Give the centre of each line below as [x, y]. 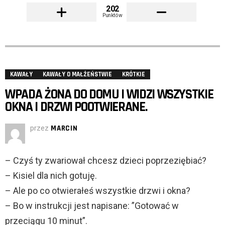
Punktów [113, 15]
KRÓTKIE [134, 75]
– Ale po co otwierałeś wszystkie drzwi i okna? [98, 191]
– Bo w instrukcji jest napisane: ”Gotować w [92, 206]
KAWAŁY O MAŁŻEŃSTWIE [77, 75]
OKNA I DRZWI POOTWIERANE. [76, 107]
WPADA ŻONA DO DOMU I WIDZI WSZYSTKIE [109, 95]
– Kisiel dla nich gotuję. [51, 176]
